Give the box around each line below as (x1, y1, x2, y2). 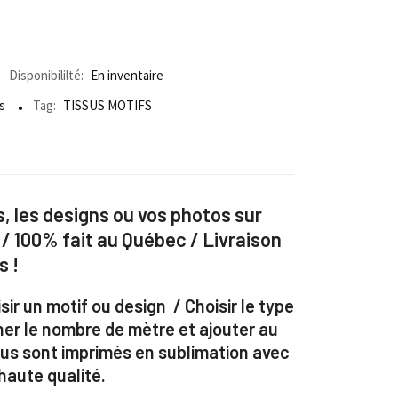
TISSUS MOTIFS (63, 97, 152, 114)
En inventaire (91, 67, 163, 84)
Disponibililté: (9, 67, 84, 84)
